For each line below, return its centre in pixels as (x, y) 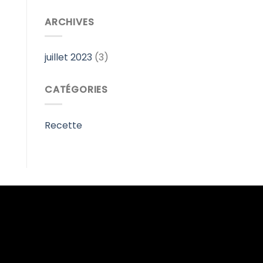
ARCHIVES (70, 22)
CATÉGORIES (76, 90)
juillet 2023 (68, 58)
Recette (63, 125)
